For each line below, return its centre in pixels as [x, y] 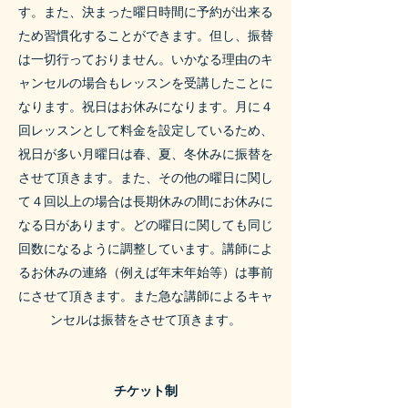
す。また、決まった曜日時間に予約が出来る [146, 12]
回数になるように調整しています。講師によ [146, 249]
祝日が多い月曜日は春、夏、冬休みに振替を [146, 154]
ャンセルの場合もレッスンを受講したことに [146, 83]
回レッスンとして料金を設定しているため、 [146, 130]
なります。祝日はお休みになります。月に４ [146, 107]
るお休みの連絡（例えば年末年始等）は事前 [146, 272]
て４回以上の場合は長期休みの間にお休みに [146, 201]
